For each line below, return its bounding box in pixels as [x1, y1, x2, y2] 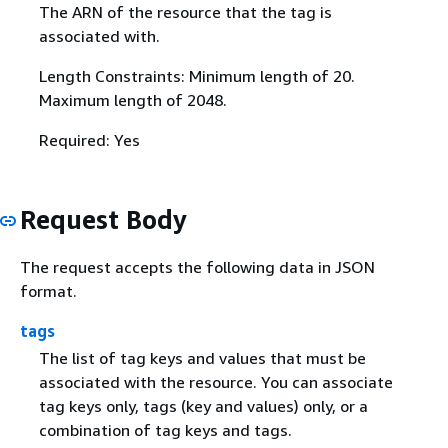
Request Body [20, 204, 187, 236]
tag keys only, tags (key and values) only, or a [38, 395, 368, 416]
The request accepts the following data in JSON [20, 256, 375, 277]
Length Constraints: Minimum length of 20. [38, 66, 355, 87]
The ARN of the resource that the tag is [38, 2, 332, 23]
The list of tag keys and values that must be [38, 347, 366, 368]
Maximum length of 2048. [38, 90, 227, 111]
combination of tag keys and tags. [38, 419, 292, 440]
